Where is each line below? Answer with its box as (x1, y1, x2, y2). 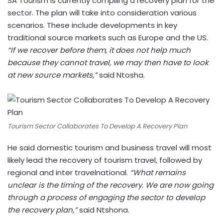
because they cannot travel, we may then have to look (7, 57, 209, 68)
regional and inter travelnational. (7, 167, 130, 178)
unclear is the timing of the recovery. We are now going (7, 180, 214, 190)
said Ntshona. (77, 205, 131, 215)
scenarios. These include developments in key (7, 20, 177, 30)
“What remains (130, 167, 186, 178)
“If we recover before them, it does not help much (7, 45, 191, 55)
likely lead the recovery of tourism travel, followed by (7, 155, 202, 165)
